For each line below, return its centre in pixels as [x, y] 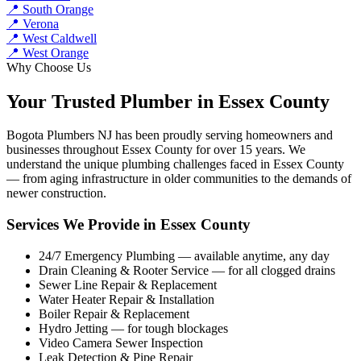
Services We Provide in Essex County [129, 225]
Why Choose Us [49, 67]
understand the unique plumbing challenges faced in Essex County [175, 164]
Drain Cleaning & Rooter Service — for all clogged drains [187, 270]
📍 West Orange [48, 52]
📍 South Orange [50, 9]
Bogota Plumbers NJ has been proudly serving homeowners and [170, 135]
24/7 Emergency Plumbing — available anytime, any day [184, 255]
